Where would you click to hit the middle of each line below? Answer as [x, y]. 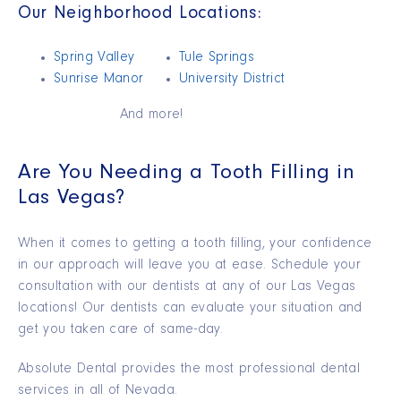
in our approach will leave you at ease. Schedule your [189, 266]
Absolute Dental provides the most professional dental [189, 370]
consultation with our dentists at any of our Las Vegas [187, 288]
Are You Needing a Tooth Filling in [187, 175]
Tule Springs [217, 59]
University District [232, 80]
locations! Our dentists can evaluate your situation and [190, 309]
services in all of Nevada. [98, 392]
